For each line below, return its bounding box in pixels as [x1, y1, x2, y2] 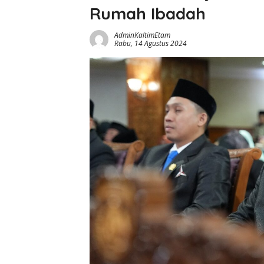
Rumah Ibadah [90, 3, 206, 24]
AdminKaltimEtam [114, 30, 170, 41]
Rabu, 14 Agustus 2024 [114, 38, 187, 49]
